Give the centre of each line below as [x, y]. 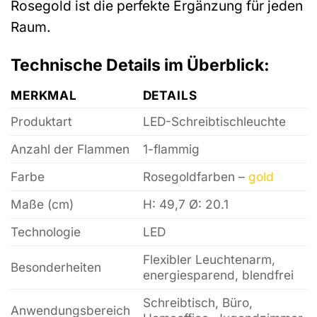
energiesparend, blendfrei [218, 275]
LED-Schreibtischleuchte [214, 122]
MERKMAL [44, 96]
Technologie [46, 232]
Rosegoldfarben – [195, 177]
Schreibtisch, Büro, [197, 303]
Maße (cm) [42, 204]
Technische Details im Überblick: [140, 65]
